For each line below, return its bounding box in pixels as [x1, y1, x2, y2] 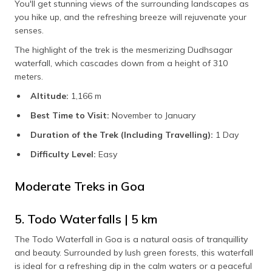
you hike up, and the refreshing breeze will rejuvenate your [15, 12, 246, 23]
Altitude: [30, 90, 69, 102]
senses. [15, 25, 44, 36]
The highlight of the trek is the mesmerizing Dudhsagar [15, 44, 233, 56]
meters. [15, 71, 43, 83]
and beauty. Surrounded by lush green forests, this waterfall [15, 247, 253, 259]
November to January [109, 110, 195, 121]
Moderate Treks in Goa [15, 178, 144, 194]
